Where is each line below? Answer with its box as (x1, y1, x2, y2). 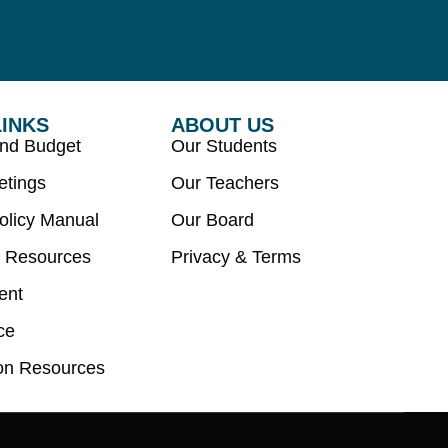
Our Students (170, 136, 277, 156)
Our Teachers (170, 173, 279, 193)
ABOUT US (170, 114, 274, 136)
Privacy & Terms (170, 247, 301, 267)
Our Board (170, 210, 254, 230)
